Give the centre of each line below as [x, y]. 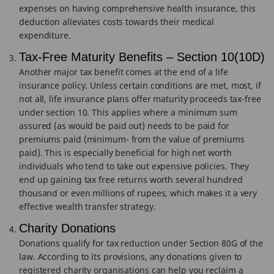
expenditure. [45, 35]
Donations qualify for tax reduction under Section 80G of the [141, 243]
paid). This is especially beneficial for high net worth [125, 153]
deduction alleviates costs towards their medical [117, 22]
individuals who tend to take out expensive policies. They [134, 166]
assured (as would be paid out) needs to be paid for [124, 126]
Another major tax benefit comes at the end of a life [124, 72]
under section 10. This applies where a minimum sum [128, 112]
